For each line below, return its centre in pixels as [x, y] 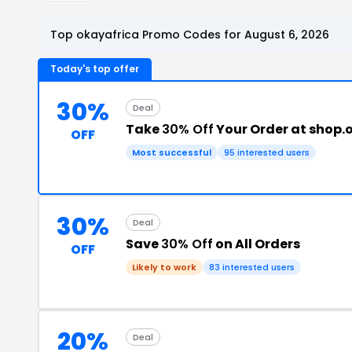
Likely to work [164, 267]
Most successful [172, 152]
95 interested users [267, 152]
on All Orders [257, 244]
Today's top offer [95, 68]
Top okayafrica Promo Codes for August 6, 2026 [190, 34]
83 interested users [252, 267]
